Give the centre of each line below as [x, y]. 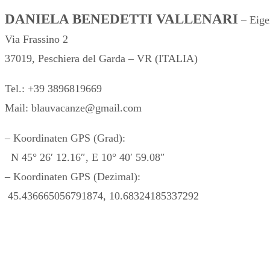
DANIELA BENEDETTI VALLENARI [121, 19]
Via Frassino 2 [36, 39]
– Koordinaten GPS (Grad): [65, 138]
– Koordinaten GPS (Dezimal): [73, 176]
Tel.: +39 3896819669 [53, 88]
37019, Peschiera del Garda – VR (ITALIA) [101, 58]
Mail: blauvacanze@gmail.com [73, 108]
